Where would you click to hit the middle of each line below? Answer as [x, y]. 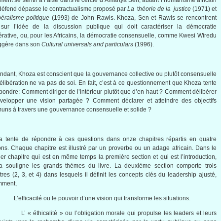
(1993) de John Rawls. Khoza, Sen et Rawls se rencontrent [133, 18]
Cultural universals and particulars [87, 44]
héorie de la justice [165, 9]
